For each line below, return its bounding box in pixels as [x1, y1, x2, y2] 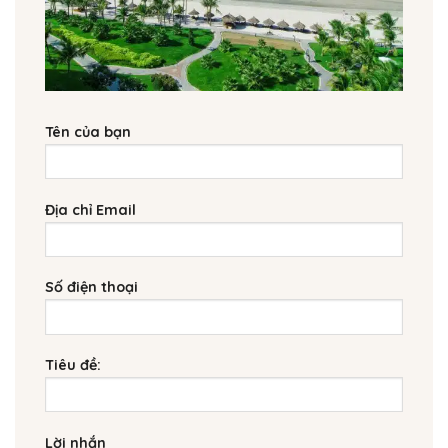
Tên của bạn [45, 123, 131, 142]
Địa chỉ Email [45, 200, 136, 219]
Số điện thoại [45, 278, 138, 297]
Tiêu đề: [45, 356, 101, 375]
